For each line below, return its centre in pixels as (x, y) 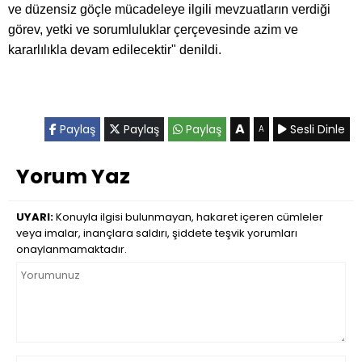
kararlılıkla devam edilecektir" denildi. (115, 50)
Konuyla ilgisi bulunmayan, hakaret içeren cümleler (188, 217)
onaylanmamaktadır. (72, 250)
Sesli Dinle (316, 130)
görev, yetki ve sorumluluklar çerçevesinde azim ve (153, 30)
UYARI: (35, 217)
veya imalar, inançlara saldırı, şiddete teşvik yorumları (157, 234)
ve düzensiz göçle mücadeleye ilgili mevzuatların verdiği (169, 10)
